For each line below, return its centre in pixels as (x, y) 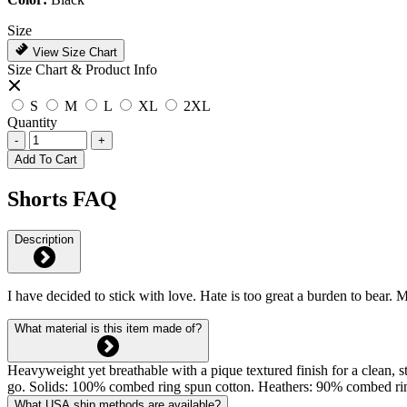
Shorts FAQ (62, 199)
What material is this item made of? (108, 328)
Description (44, 239)
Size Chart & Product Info (82, 69)
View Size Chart (73, 52)
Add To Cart (46, 159)
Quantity (32, 122)
